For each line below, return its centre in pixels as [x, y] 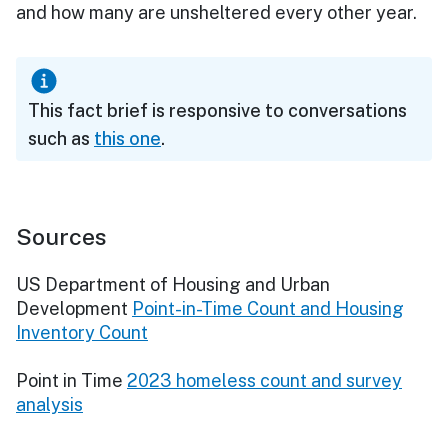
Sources [61, 236]
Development [72, 308]
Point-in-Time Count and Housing [268, 308]
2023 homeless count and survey [264, 380]
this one [127, 138]
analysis [49, 404]
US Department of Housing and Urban [173, 284]
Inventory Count [82, 332]
